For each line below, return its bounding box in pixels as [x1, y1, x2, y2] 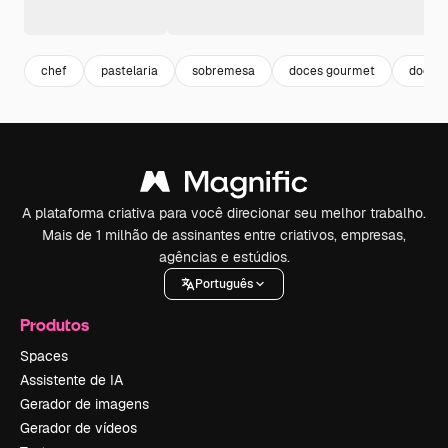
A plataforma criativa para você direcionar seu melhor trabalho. [22, 204, 426, 222]
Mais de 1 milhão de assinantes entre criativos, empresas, [42, 226, 406, 244]
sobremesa [192, 62, 255, 79]
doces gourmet [289, 62, 375, 79]
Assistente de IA [20, 371, 123, 389]
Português [195, 275, 253, 292]
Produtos [20, 314, 89, 335]
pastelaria [101, 62, 158, 79]
